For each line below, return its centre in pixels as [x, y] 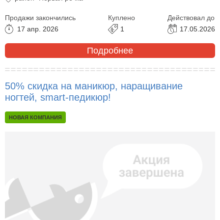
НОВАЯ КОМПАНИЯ [35, 118]
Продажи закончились [40, 18]
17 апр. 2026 [38, 29]
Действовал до [191, 18]
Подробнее [110, 50]
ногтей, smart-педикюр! [58, 97]
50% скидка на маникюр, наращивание [94, 86]
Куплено [122, 18]
